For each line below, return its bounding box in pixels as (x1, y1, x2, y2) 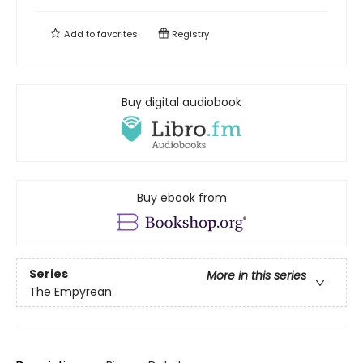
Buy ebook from (136, 190, 227, 207)
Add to (62, 28, 97, 41)
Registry (169, 28, 209, 41)
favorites (97, 28, 138, 41)
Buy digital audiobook (122, 94, 241, 111)
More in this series (207, 267, 306, 284)
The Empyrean (29, 283, 112, 300)
